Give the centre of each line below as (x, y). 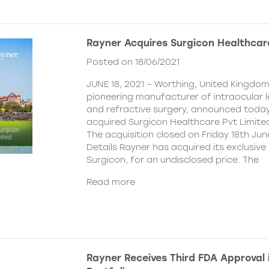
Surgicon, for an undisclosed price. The (173, 159)
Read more (111, 182)
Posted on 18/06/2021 (133, 62)
